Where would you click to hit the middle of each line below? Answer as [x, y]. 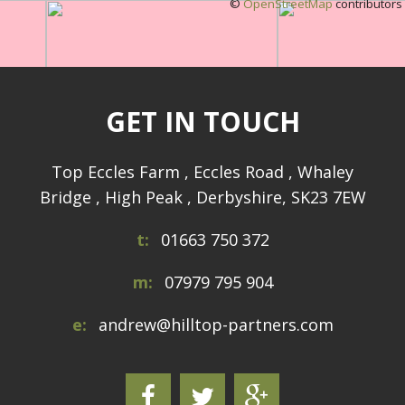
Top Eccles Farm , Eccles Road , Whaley [202, 172]
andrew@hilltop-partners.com [216, 325]
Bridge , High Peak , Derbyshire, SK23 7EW [202, 198]
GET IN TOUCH [202, 122]
